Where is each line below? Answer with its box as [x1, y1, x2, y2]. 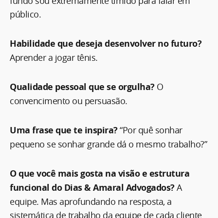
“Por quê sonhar [117, 124, 182, 136]
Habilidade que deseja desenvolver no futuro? [10, 37, 201, 50]
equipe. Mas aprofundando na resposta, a [10, 195, 172, 207]
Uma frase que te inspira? [10, 124, 118, 136]
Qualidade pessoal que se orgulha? [10, 80, 157, 93]
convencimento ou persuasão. [10, 94, 127, 107]
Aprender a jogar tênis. [10, 51, 98, 63]
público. [10, 8, 41, 20]
